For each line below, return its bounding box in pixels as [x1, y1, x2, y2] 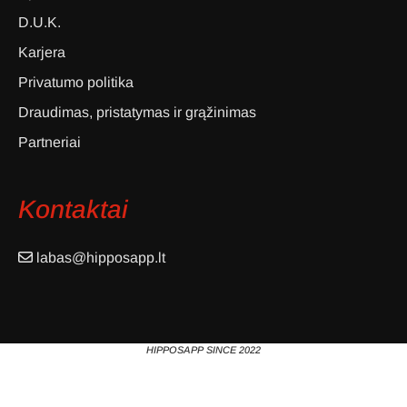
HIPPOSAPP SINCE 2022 [146, 344, 261, 356]
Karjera [18, 45, 65, 61]
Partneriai [18, 134, 81, 151]
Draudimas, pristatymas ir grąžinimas [18, 104, 256, 121]
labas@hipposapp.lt [36, 250, 165, 266]
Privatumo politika [18, 74, 134, 91]
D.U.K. [18, 15, 61, 31]
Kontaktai [18, 195, 128, 224]
